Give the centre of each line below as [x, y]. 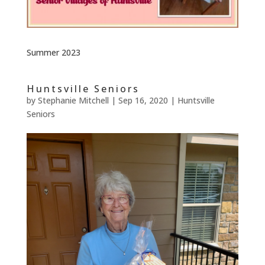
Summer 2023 [53, 53]
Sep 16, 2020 [143, 101]
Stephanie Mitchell [73, 101]
